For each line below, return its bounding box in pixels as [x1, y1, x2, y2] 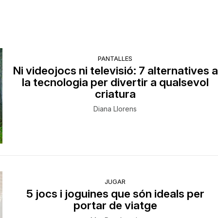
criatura [94, 87, 136, 100]
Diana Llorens [93, 105, 137, 113]
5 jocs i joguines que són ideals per [26, 186, 204, 200]
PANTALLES [98, 54, 133, 62]
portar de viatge [73, 198, 157, 212]
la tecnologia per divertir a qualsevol [21, 75, 209, 89]
